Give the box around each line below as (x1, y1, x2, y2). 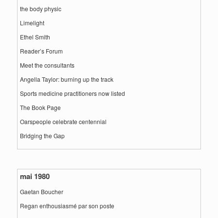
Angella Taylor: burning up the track (20, 75, 113, 83)
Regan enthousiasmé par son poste (20, 201, 114, 210)
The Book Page (20, 103, 61, 111)
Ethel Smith (20, 33, 50, 41)
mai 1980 (20, 171, 50, 182)
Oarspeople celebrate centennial (20, 117, 107, 126)
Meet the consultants (20, 61, 74, 69)
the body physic (20, 4, 61, 13)
